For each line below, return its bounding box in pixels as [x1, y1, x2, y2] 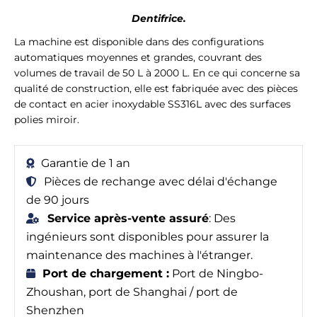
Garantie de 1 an [38, 156, 130, 170]
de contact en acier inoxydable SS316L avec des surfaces [14, 98, 291, 111]
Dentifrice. [131, 11, 186, 25]
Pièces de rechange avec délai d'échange [41, 174, 277, 188]
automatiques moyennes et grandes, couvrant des [14, 51, 262, 64]
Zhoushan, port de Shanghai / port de [26, 284, 238, 299]
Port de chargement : [42, 266, 169, 280]
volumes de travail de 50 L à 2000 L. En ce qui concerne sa [14, 67, 300, 80]
